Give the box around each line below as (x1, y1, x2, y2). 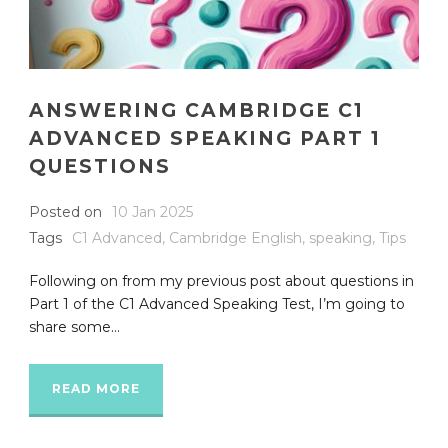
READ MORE (52, 381, 140, 397)
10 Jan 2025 (112, 203, 193, 222)
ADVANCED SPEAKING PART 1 (29, 127, 381, 151)
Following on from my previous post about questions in (29, 272, 414, 291)
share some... (29, 318, 120, 337)
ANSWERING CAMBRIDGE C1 (29, 99, 364, 123)
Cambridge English (169, 229, 302, 248)
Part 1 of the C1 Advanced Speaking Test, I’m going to (29, 295, 405, 314)
